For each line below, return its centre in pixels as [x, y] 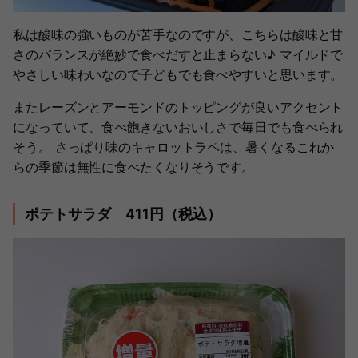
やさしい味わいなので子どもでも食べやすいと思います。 [178, 75]
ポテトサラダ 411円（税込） [123, 214]
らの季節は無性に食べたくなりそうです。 [134, 167]
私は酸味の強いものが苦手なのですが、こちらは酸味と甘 [178, 35]
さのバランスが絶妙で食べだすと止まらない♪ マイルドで [178, 55]
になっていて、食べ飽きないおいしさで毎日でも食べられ [178, 127]
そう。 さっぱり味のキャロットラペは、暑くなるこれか [174, 147]
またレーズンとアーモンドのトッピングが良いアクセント [178, 107]
